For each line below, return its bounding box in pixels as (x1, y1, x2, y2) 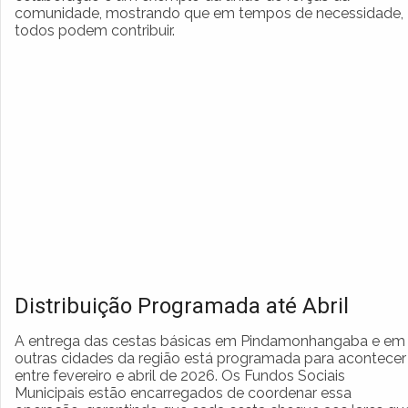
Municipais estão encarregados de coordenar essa (15, 383, 352, 402)
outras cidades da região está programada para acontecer (15, 349, 406, 367)
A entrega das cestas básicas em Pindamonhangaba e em (15, 331, 405, 350)
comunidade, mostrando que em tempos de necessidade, (15, 4, 403, 22)
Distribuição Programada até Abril (15, 292, 349, 319)
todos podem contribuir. (15, 21, 175, 39)
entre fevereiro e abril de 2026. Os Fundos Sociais (15, 366, 345, 384)
